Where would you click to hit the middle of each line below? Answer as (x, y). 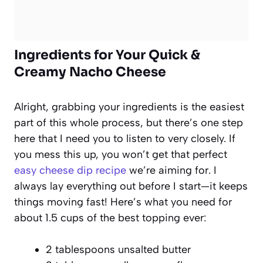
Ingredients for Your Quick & (107, 55)
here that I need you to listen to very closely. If (125, 138)
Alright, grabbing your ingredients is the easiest (129, 107)
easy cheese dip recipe (70, 170)
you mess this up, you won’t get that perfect (121, 154)
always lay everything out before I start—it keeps (131, 186)
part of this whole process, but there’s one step (129, 122)
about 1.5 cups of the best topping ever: (110, 218)
